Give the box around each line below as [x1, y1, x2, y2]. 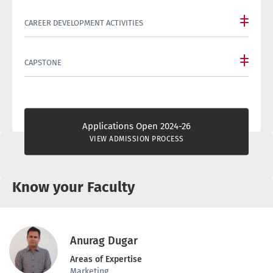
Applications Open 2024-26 [82, 120, 191, 132]
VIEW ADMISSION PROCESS [89, 134, 184, 143]
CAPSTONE [24, 58, 62, 68]
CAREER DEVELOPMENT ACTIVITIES [24, 18, 143, 28]
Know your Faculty [12, 179, 135, 196]
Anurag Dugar [70, 234, 138, 248]
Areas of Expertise [70, 254, 142, 265]
